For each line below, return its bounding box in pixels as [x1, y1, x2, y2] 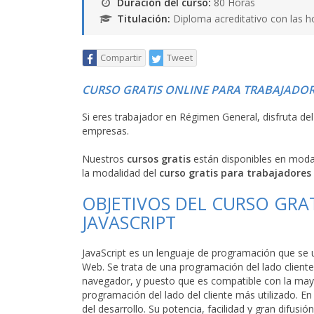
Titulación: [117, 12, 173, 25]
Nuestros [82, 152, 127, 165]
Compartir [100, 52, 142, 64]
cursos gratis [127, 152, 191, 165]
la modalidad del [82, 166, 159, 179]
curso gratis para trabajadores [159, 166, 311, 179]
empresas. [82, 124, 129, 137]
